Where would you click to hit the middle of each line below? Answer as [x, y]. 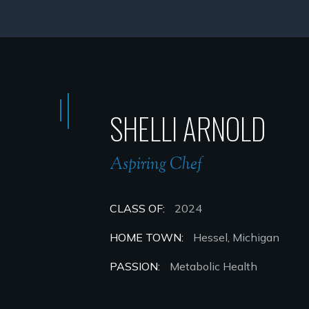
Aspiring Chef [156, 165]
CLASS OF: [137, 208]
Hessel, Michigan [237, 237]
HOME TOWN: [147, 237]
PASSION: [135, 266]
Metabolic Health [214, 266]
